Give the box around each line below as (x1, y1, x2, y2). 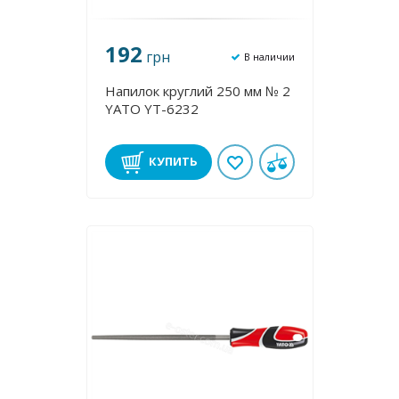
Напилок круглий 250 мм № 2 (104, 82, 290, 100)
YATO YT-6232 (104, 100, 199, 118)
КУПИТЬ (149, 153, 198, 169)
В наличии (243, 49, 295, 63)
